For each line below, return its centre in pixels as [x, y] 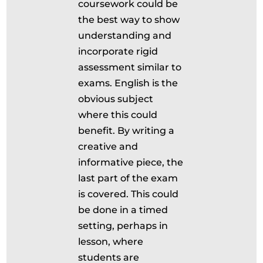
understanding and [125, 36]
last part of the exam [128, 178]
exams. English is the [128, 83]
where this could [118, 115]
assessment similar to [130, 67]
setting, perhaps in [123, 226]
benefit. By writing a [127, 131]
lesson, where [111, 242]
